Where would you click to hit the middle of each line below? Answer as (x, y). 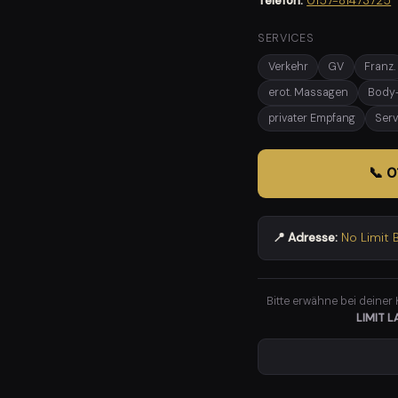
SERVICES (286, 39)
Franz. (380, 67)
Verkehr (288, 67)
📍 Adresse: (306, 238)
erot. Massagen (308, 93)
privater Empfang (311, 119)
